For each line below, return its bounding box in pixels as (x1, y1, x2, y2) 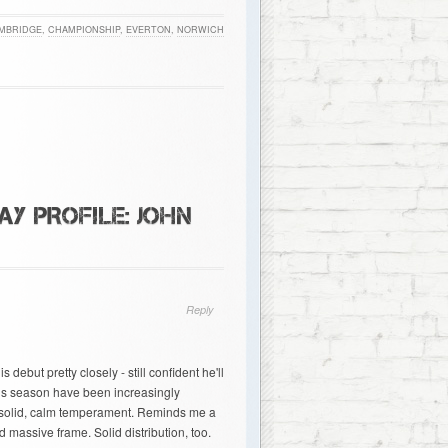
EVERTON (125, 23, 171, 36)
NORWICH (176, 23, 224, 36)
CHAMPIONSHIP (47, 23, 120, 36)
